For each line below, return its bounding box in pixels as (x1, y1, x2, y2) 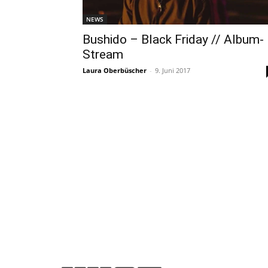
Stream (83, 47, 123, 62)
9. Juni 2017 (155, 65, 190, 75)
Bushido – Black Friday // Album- (83, 32, 264, 47)
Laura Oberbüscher (83, 65, 147, 75)
